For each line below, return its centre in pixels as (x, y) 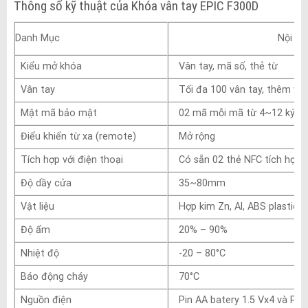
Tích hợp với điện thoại (69, 159)
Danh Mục (37, 38)
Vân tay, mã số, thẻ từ (225, 66)
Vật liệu (34, 206)
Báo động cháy (51, 276)
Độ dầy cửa (43, 183)
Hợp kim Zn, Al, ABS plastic (235, 206)
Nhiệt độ (37, 253)
